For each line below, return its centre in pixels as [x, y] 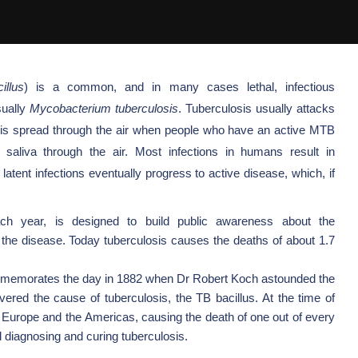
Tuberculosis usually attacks [260, 108]
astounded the [298, 278]
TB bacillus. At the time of [265, 298]
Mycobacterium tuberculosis [104, 108]
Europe [21, 317]
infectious [310, 87]
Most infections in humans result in [235, 151]
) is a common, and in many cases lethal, [150, 87]
